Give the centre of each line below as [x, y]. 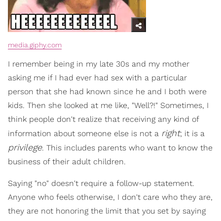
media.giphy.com [35, 45]
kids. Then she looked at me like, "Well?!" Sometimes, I [108, 105]
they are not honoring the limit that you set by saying [107, 211]
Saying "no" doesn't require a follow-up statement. [101, 183]
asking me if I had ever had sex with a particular [97, 77]
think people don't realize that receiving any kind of [103, 119]
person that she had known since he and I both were [107, 91]
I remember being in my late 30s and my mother [99, 64]
